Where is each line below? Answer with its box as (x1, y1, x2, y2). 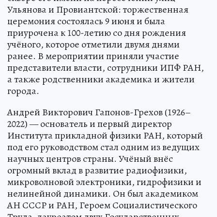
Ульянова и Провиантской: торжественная (7, 2, 188, 16)
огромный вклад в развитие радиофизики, (7, 163, 187, 177)
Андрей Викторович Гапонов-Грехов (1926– (7, 105, 191, 119)
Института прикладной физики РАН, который (7, 128, 203, 142)
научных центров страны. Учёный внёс (7, 152, 173, 165)
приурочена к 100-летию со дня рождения (7, 26, 186, 39)
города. (7, 84, 39, 97)
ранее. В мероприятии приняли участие (7, 49, 179, 62)
